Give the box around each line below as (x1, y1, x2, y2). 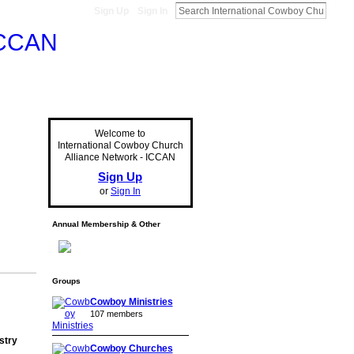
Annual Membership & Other (51, 220, 160, 228)
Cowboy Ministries (89, 296, 173, 307)
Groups (51, 277, 81, 285)
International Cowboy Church (57, 140, 183, 151)
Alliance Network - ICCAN (65, 152, 175, 163)
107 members (89, 309, 143, 318)
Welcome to (95, 128, 145, 139)
